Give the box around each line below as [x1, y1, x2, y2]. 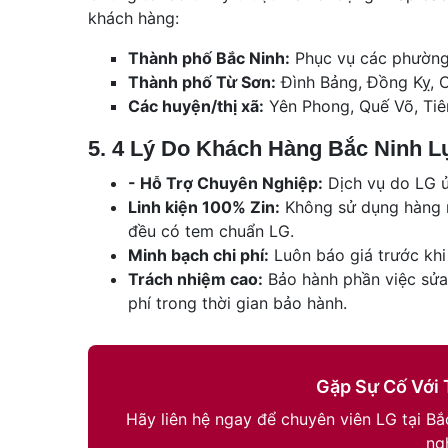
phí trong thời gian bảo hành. [128, 292, 347, 313]
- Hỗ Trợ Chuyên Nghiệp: [128, 172, 323, 193]
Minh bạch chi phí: [128, 244, 269, 265]
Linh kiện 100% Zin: [128, 196, 280, 217]
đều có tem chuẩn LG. [128, 220, 294, 241]
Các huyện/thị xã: [128, 95, 264, 116]
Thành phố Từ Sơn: [128, 71, 276, 92]
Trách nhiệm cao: [128, 268, 263, 289]
